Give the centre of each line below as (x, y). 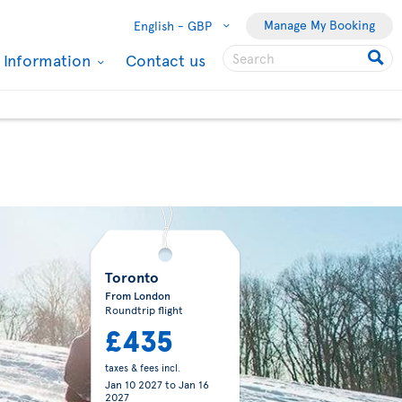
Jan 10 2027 (133, 384)
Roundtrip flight (144, 310)
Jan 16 (193, 384)
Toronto (131, 276)
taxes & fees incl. (142, 367)
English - (159, 26)
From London (137, 295)
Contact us (166, 60)
